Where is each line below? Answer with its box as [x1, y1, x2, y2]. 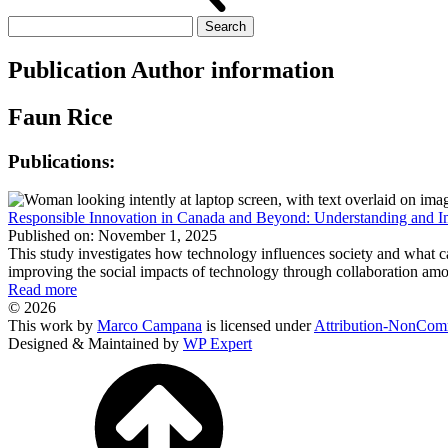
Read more [8, 281, 77, 299]
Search [7, 15, 50, 32]
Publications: [8, 150, 115, 172]
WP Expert [183, 335, 252, 353]
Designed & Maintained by [8, 335, 183, 353]
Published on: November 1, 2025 [8, 227, 217, 245]
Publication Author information [8, 56, 334, 83]
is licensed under [202, 317, 314, 335]
